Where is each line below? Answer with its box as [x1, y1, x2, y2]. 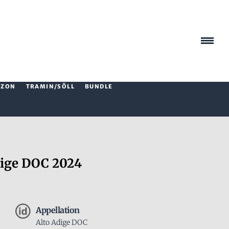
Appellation [36, 205, 80, 215]
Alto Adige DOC [36, 218, 87, 227]
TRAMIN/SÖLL [26, 83, 75, 90]
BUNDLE [85, 83, 113, 90]
